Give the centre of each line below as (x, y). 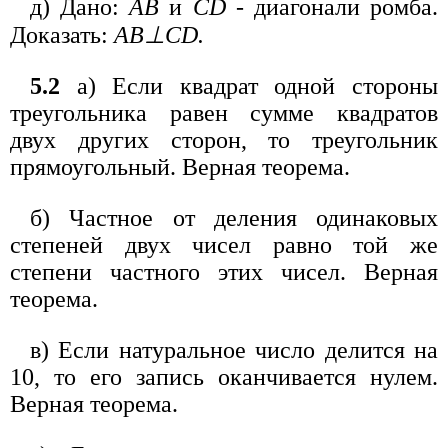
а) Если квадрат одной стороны (249, 85)
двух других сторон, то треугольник (224, 139)
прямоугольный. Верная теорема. (180, 166)
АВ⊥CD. (159, 34)
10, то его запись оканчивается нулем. (224, 376)
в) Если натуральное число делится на (234, 349)
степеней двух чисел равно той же (224, 244)
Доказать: (62, 34)
